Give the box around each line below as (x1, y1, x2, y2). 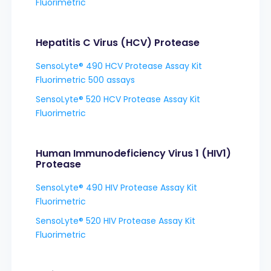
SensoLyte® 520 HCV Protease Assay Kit (35, 93, 200, 105)
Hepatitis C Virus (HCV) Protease (35, 35, 200, 50)
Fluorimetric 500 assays (35, 73, 135, 86)
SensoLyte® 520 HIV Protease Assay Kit (35, 214, 195, 227)
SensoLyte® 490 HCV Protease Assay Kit (35, 59, 202, 72)
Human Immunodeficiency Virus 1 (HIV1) (35, 146, 231, 160)
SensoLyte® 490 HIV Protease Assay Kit (35, 181, 197, 194)
